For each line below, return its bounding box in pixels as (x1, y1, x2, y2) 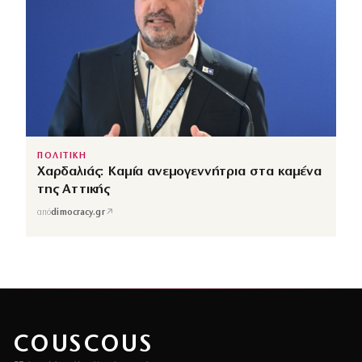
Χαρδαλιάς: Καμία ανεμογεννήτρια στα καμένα (37, 164, 322, 179)
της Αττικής (37, 182, 111, 196)
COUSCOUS (13, 332, 154, 358)
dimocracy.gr (51, 208, 105, 218)
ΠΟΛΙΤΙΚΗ (37, 151, 87, 161)
